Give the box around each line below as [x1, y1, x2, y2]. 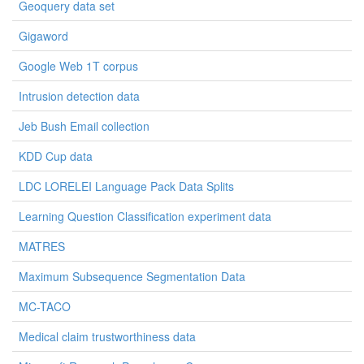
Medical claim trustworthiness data [19, 328, 196, 344]
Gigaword [19, 28, 68, 44]
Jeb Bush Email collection [19, 118, 149, 134]
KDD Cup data [19, 148, 93, 164]
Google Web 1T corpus [19, 58, 138, 74]
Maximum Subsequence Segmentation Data [19, 268, 245, 284]
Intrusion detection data [19, 88, 140, 104]
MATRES [19, 238, 65, 254]
